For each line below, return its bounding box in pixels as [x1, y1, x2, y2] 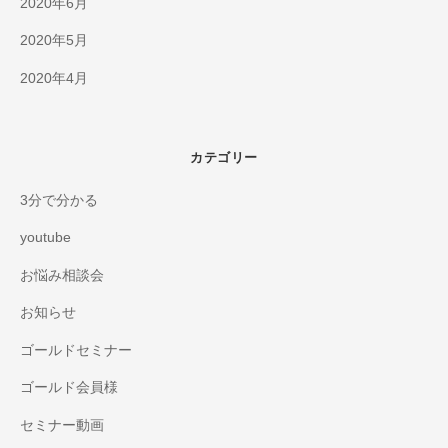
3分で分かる [20, 192, 98, 208]
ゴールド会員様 [20, 380, 118, 396]
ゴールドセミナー [20, 342, 132, 358]
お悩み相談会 [20, 267, 104, 283]
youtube [20, 230, 71, 246]
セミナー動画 [20, 417, 104, 433]
